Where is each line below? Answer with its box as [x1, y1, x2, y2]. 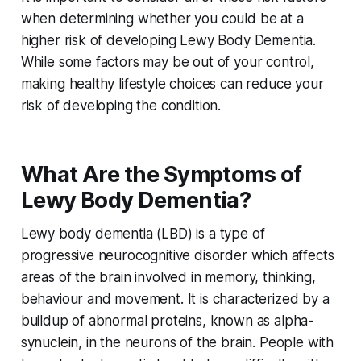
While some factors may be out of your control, [20, 54, 314, 71]
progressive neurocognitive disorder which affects [20, 247, 334, 264]
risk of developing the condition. [20, 98, 222, 114]
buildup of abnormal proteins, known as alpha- [20, 313, 314, 330]
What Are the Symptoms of [20, 161, 302, 189]
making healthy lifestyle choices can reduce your [20, 76, 324, 93]
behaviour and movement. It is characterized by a [20, 291, 330, 308]
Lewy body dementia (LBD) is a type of [20, 226, 265, 243]
